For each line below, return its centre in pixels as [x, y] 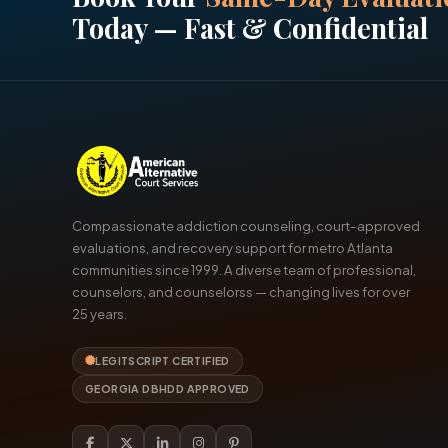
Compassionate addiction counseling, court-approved [246, 225]
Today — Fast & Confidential [250, 28]
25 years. [99, 313]
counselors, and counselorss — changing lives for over [241, 291]
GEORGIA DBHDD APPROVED [167, 388]
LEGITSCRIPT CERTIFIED [162, 360]
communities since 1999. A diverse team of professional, [244, 269]
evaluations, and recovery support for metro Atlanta [232, 247]
